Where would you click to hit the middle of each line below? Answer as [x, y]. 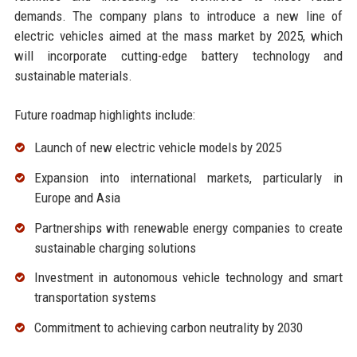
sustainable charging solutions [115, 247]
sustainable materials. [73, 76]
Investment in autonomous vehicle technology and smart [188, 278]
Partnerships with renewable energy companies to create [188, 228]
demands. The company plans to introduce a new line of [178, 16]
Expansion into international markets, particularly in [188, 177]
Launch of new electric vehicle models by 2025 [157, 148]
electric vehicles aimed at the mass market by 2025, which [178, 36]
